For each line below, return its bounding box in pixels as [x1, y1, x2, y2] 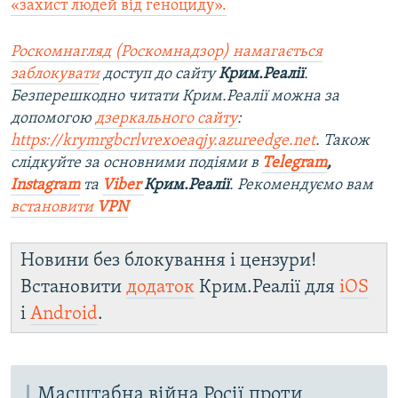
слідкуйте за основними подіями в [11, 155, 262, 172]
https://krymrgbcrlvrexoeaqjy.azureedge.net [11, 132, 315, 150]
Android [30, 305, 98, 324]
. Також [315, 132, 370, 150]
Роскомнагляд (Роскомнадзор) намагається [11, 44, 322, 61]
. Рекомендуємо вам [229, 177, 373, 195]
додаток [126, 278, 195, 298]
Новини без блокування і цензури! [20, 251, 316, 271]
